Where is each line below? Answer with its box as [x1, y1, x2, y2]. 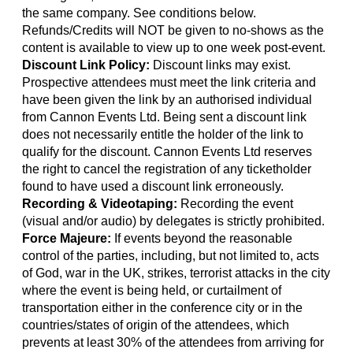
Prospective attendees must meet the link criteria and [22, 76, 316, 89]
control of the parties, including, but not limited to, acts [22, 249, 319, 262]
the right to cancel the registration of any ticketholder [22, 162, 311, 176]
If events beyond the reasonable [111, 232, 292, 245]
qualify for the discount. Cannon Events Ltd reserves [22, 145, 312, 158]
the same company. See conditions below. [22, 6, 256, 20]
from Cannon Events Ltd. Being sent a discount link [22, 110, 307, 124]
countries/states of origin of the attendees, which [22, 318, 289, 332]
